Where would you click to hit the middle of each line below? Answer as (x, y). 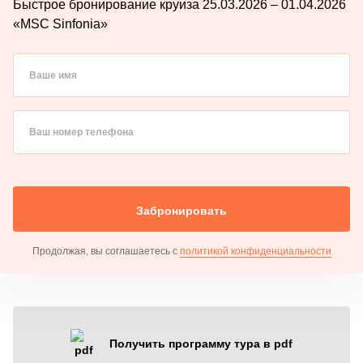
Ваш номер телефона (81, 132)
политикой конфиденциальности (255, 251)
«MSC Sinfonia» (60, 23)
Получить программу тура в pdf (201, 343)
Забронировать (181, 210)
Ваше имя (53, 75)
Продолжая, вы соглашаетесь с (106, 251)
